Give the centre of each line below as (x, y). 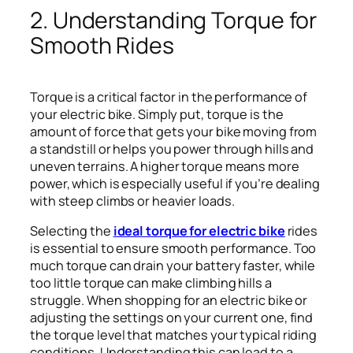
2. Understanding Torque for (174, 20)
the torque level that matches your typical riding (174, 334)
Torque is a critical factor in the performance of (169, 97)
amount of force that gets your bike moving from (174, 131)
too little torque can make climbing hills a (151, 282)
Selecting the (72, 230)
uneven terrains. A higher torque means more (165, 166)
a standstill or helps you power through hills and (172, 149)
